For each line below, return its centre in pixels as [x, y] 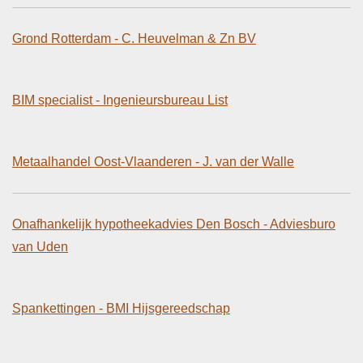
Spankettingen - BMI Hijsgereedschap [121, 308]
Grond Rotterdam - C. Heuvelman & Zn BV [134, 38]
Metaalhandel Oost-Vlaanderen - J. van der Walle [153, 161]
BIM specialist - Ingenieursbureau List [120, 100]
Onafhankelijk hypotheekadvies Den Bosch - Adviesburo [174, 224]
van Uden [40, 246]
